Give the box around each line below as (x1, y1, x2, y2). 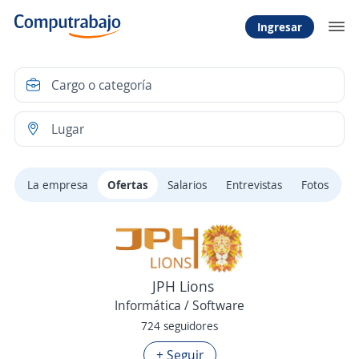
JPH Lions (152, 276, 214, 296)
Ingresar (257, 18, 302, 34)
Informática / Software (115, 296, 244, 314)
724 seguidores (141, 318, 218, 333)
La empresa (27, 177, 88, 192)
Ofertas (107, 177, 148, 192)
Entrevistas (226, 177, 282, 192)
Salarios (167, 177, 207, 192)
